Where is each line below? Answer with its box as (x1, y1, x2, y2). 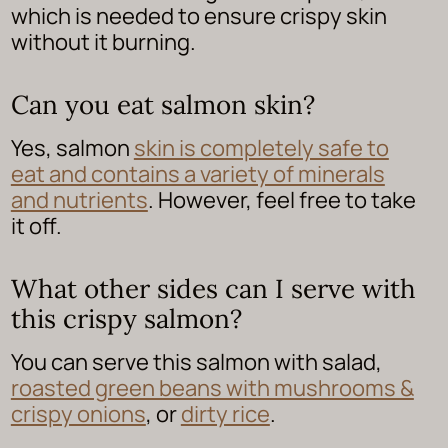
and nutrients (10, 184, 148, 215)
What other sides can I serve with (10, 271, 416, 305)
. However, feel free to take (147, 184, 416, 215)
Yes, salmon (10, 132, 134, 163)
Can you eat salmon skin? (10, 87, 322, 121)
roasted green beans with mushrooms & (10, 372, 414, 403)
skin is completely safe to (133, 132, 389, 163)
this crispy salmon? (10, 301, 242, 335)
